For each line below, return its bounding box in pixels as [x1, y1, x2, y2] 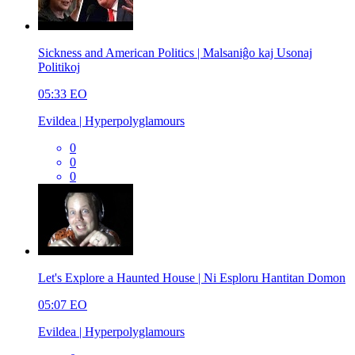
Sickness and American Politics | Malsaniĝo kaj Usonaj [38, 45, 312, 59]
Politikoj [38, 59, 80, 74]
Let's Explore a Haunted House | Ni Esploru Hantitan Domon [38, 270, 345, 284]
